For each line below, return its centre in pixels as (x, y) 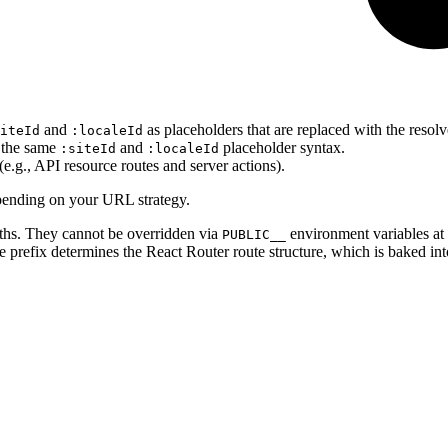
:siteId (88, 148)
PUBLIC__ (254, 234)
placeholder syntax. (282, 147)
